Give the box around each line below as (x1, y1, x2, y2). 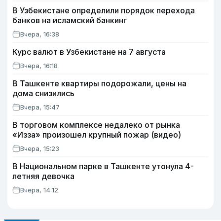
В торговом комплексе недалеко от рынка (12, 120, 180, 130)
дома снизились (12, 88, 74, 98)
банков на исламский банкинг (12, 15, 127, 25)
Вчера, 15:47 (20, 103, 60, 111)
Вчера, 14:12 (20, 186, 58, 194)
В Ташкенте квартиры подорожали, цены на (12, 78, 186, 88)
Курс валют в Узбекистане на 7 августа (12, 47, 166, 57)
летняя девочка (12, 171, 74, 181)
